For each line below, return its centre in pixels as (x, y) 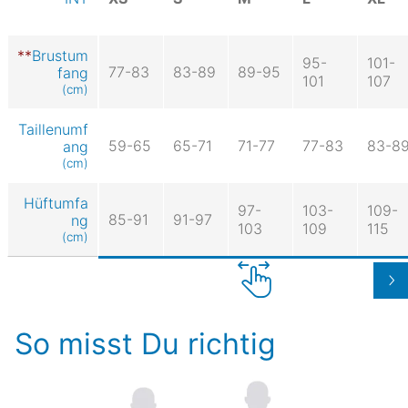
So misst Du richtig (145, 343)
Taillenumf (53, 129)
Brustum (60, 55)
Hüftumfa (56, 203)
